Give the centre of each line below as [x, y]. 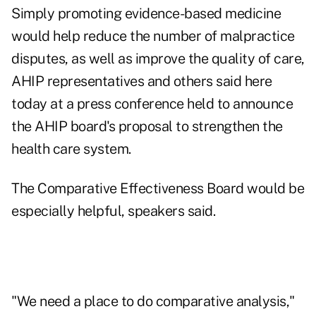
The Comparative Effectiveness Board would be [158, 189]
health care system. [71, 149]
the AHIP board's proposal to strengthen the [147, 127]
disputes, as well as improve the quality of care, [158, 59]
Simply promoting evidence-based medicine [146, 14]
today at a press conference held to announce [152, 104]
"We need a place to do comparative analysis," [153, 302]
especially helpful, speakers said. [113, 211]
